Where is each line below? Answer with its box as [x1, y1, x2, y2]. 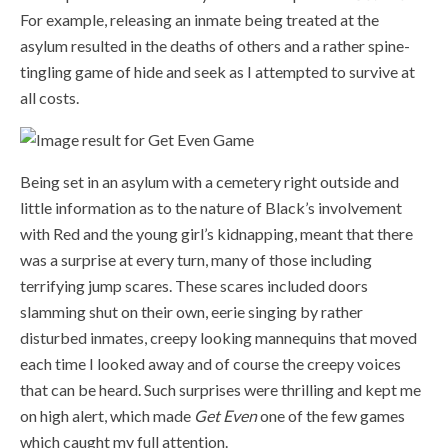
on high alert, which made [20, 405, 194, 425]
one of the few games [257, 405, 405, 425]
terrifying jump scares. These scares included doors [20, 275, 368, 295]
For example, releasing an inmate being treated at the [20, 9, 379, 29]
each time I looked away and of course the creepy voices [20, 353, 401, 373]
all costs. [20, 87, 79, 107]
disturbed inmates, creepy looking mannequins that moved [20, 327, 417, 347]
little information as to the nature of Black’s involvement [20, 197, 402, 217]
